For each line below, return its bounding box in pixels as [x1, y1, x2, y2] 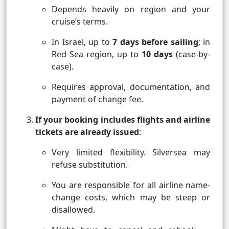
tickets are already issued [35, 126, 139, 138]
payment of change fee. [52, 94, 143, 105]
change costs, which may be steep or [52, 192, 210, 203]
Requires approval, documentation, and [52, 81, 210, 93]
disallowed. [52, 204, 95, 216]
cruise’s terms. [52, 16, 108, 28]
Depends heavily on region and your [52, 4, 210, 15]
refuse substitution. [52, 159, 128, 171]
